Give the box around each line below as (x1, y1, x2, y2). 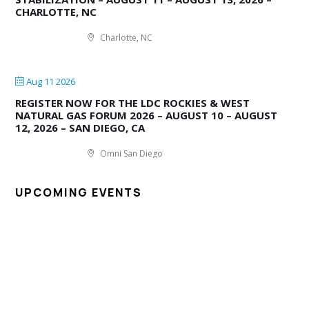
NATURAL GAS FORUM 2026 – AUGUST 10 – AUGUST (15, 108, 278, 122)
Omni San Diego (98, 147, 163, 159)
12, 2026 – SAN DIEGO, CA (15, 120, 146, 134)
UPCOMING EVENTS (15, 184, 143, 200)
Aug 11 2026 (24, 74, 76, 88)
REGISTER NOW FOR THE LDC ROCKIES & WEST (15, 95, 250, 110)
